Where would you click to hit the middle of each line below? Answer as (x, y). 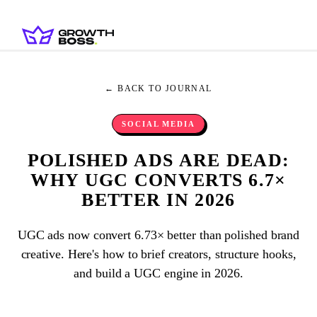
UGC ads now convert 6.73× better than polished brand (158, 235)
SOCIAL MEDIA (158, 124)
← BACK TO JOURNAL (158, 88)
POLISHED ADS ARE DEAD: (158, 160)
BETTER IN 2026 (158, 200)
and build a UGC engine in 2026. (158, 273)
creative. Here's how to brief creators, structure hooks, (158, 254)
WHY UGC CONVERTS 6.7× (158, 180)
